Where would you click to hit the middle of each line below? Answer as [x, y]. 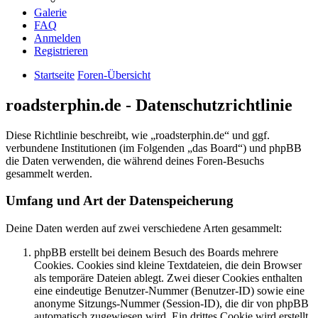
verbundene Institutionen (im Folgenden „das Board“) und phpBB [154, 148]
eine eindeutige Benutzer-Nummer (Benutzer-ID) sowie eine [169, 291]
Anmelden [57, 38]
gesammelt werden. [49, 173]
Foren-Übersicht [114, 75]
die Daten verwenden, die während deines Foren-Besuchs [135, 160]
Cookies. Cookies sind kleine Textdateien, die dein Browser [168, 265]
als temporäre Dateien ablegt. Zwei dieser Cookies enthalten [168, 278]
